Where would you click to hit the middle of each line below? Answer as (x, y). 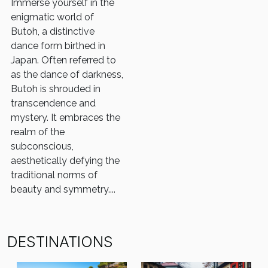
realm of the (38, 132)
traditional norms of (54, 175)
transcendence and (53, 103)
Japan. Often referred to (63, 60)
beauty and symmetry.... (63, 189)
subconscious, (42, 146)
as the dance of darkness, (67, 74)
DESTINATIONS (60, 241)
